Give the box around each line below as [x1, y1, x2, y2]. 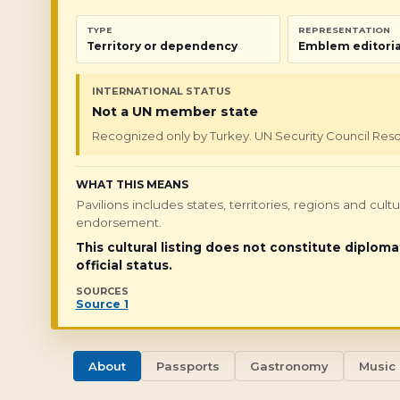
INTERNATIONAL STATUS [91, 85, 231, 97]
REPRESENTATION [298, 25, 391, 35]
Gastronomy [250, 359, 329, 373]
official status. [75, 258, 172, 272]
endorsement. [75, 215, 162, 229]
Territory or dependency [86, 39, 237, 53]
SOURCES [75, 285, 129, 297]
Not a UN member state [91, 104, 258, 120]
